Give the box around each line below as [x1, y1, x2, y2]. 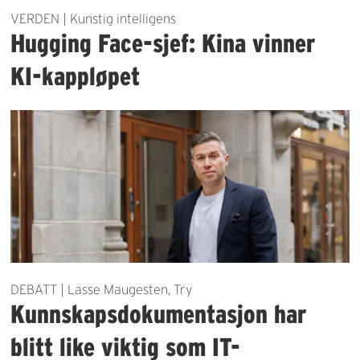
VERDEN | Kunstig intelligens [10, 10, 177, 26]
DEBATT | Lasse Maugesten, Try [10, 282, 193, 297]
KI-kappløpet [10, 61, 141, 90]
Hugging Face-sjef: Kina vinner [10, 28, 316, 57]
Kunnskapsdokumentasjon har [10, 300, 307, 329]
